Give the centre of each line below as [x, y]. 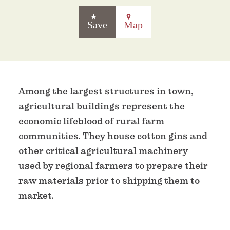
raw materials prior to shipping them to [109, 180]
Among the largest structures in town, [106, 91]
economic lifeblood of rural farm [91, 121]
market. [36, 195]
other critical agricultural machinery [103, 150]
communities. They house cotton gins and [113, 136]
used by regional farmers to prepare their [113, 165]
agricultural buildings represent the [102, 106]
